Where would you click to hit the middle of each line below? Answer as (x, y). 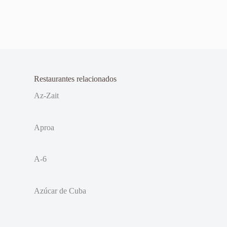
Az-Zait (47, 95)
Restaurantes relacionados (75, 79)
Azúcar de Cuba (60, 191)
